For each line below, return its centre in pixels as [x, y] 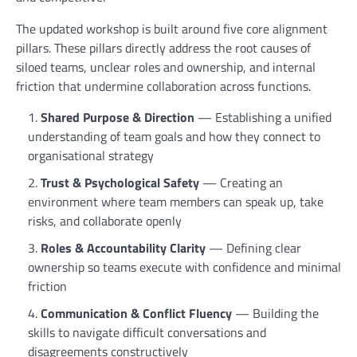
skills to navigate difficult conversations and [147, 332]
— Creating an [241, 182]
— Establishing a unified [263, 117]
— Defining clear [253, 248]
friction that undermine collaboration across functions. [163, 86]
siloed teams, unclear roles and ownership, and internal [166, 67]
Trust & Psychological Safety [120, 182]
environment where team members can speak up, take [176, 202]
